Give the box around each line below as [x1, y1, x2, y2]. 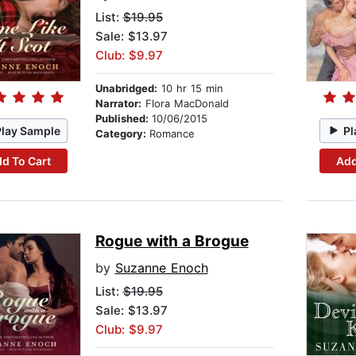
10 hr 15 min [157, 82, 223, 95]
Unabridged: [95, 82, 157, 95]
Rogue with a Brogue [95, 232, 249, 251]
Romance [149, 127, 195, 141]
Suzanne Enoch [114, 260, 208, 277]
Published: [95, 112, 152, 126]
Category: [95, 127, 149, 141]
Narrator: [95, 97, 141, 110]
